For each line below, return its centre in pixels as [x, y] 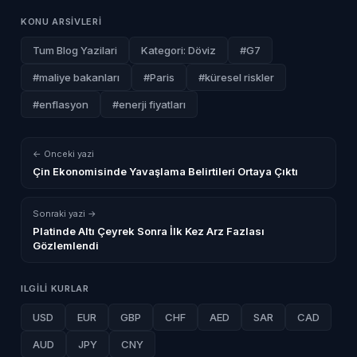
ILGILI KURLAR [55, 288]
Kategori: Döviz [178, 50]
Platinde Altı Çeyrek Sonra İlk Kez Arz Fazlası [149, 231]
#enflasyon [61, 104]
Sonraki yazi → [65, 213]
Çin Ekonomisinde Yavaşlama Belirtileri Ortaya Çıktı [165, 171]
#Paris [159, 77]
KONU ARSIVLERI [61, 21]
